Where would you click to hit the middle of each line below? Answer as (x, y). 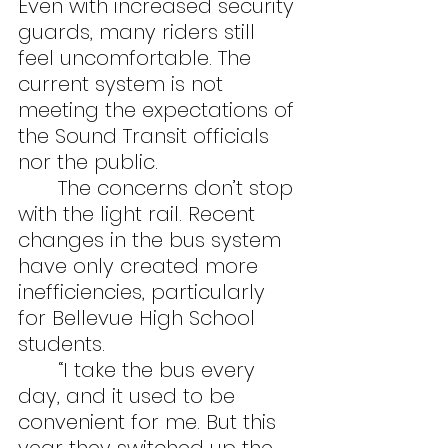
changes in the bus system (152, 240)
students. (61, 344)
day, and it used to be (129, 396)
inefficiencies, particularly (144, 292)
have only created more (141, 266)
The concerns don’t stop (38, 188)
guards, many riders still (139, 32)
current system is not (123, 84)
